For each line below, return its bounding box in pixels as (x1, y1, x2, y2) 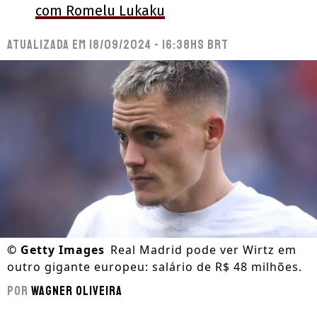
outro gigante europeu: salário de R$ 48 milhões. (7, 259, 302, 275)
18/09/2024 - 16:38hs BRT (89, 37, 229, 52)
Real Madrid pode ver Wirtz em (110, 242, 296, 258)
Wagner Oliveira (31, 283, 122, 299)
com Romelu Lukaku (35, 2, 165, 19)
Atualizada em (7, 37, 89, 52)
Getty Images (21, 242, 105, 258)
